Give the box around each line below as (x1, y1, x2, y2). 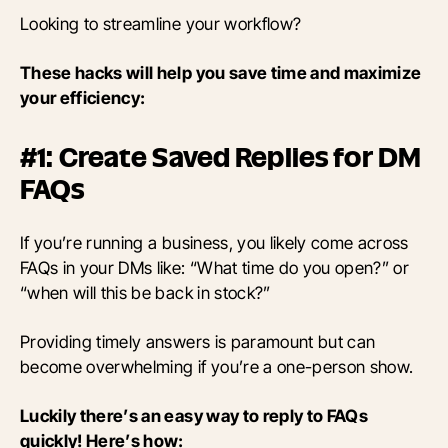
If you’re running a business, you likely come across (20, 232, 409, 254)
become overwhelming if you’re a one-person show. (20, 356, 414, 378)
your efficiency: (20, 87, 146, 109)
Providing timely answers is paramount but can (20, 331, 376, 353)
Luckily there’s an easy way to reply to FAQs (20, 405, 369, 427)
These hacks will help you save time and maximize (20, 62, 422, 84)
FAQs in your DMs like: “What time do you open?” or (20, 257, 410, 279)
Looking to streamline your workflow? (20, 13, 302, 35)
